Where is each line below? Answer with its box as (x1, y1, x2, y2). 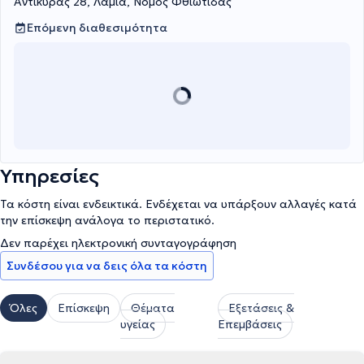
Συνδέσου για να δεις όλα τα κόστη (6, 258, 207, 273)
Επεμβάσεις (218, 317, 283, 331)
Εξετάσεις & (228, 301, 295, 315)
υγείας (120, 317, 155, 331)
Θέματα (131, 301, 175, 315)
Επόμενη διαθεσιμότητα (27, 20, 167, 35)
